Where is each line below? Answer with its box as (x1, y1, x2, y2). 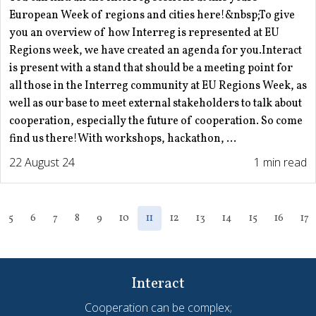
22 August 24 (9, 154, 75, 170)
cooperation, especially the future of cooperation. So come (9, 113, 303, 129)
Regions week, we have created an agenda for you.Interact (9, 42, 302, 59)
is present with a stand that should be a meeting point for (9, 60, 293, 76)
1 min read (254, 154, 307, 170)
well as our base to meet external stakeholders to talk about (9, 95, 302, 111)
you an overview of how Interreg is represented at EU (9, 25, 279, 41)
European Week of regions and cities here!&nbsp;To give (9, 7, 295, 23)
